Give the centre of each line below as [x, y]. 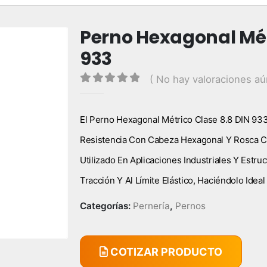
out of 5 [120, 92]
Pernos [190, 206]
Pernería [151, 206]
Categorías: [106, 206]
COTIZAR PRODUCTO [165, 252]
